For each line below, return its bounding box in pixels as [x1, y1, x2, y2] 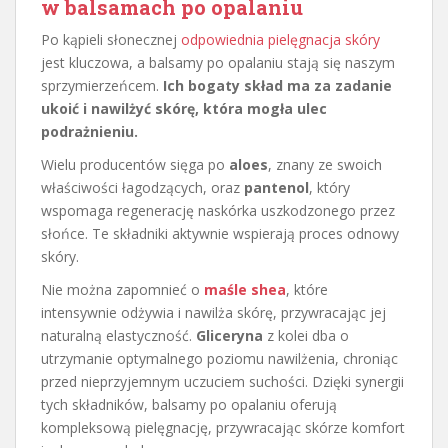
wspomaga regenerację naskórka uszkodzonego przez [41, 201, 395, 221]
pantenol [244, 178, 309, 198]
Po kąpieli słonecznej [41, 30, 181, 50]
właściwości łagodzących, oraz [41, 178, 244, 198]
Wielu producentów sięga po [41, 155, 229, 175]
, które [286, 280, 328, 300]
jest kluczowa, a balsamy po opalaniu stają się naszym [41, 53, 395, 73]
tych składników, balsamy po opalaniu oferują [41, 395, 337, 415]
